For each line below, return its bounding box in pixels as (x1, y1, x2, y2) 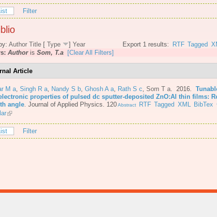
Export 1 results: (123, 41, 170, 48)
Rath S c (118, 85, 142, 93)
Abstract (117, 102, 136, 108)
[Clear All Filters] (67, 49, 114, 57)
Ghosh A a (85, 85, 114, 93)
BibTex (194, 100, 214, 108)
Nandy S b (51, 85, 81, 93)
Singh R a (20, 85, 47, 93)
